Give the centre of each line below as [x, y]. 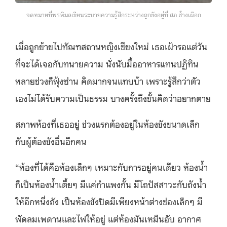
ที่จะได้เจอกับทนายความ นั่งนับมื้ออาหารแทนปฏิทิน [107, 63]
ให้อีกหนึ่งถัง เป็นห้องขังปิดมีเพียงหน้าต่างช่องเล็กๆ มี [109, 201]
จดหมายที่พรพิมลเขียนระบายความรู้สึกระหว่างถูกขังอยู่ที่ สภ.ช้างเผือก [113, 14]
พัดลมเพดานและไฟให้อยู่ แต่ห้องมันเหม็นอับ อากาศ [108, 218]
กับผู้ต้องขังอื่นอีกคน [51, 141]
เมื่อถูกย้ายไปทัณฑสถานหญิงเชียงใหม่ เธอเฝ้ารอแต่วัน [111, 46]
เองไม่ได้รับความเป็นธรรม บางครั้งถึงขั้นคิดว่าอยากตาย [113, 98]
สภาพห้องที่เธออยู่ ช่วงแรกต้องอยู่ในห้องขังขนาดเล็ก [107, 123]
